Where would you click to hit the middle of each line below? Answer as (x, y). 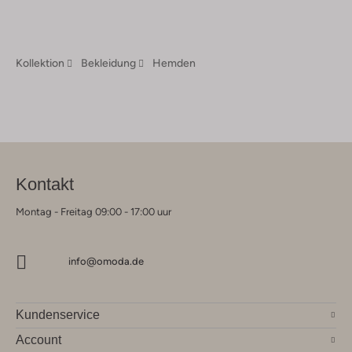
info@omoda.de (106, 262)
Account (38, 340)
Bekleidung (108, 63)
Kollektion (40, 63)
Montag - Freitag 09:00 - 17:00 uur (93, 212)
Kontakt (45, 185)
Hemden (174, 63)
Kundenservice (58, 315)
